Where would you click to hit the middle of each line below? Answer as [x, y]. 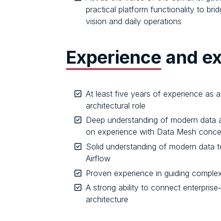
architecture [107, 200]
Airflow [98, 158]
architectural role [116, 105]
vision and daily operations [134, 21]
